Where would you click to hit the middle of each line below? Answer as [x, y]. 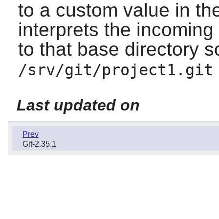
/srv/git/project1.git [115, 70]
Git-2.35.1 [39, 144]
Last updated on [78, 105]
